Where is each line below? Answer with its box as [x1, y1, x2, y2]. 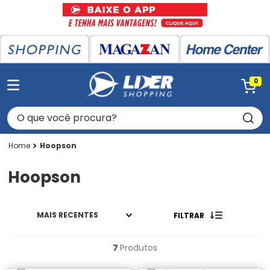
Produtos [120, 242, 157, 254]
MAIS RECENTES [36, 210, 98, 221]
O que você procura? [7, 104, 107, 119]
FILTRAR [173, 210, 204, 221]
